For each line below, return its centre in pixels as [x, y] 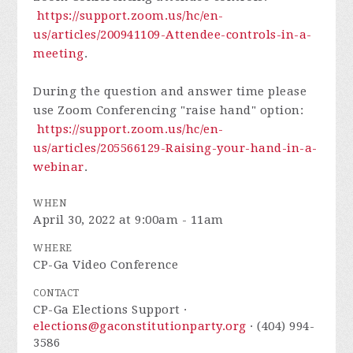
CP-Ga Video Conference [106, 265]
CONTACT [56, 294]
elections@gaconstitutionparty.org [140, 327]
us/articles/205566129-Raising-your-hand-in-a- [175, 149]
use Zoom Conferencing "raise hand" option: [169, 111]
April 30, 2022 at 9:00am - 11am [128, 220]
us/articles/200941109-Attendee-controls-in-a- [173, 35]
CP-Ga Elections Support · [110, 310]
